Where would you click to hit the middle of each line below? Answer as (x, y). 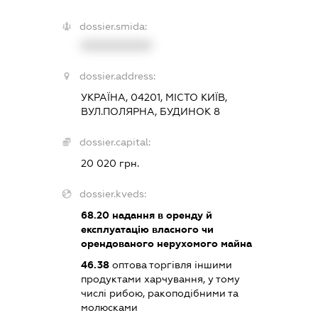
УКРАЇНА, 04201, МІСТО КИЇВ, (154, 98)
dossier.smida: (114, 27)
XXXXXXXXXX (117, 46)
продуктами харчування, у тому (161, 279)
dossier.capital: (115, 142)
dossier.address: (118, 76)
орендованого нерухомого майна (167, 244)
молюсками (110, 308)
